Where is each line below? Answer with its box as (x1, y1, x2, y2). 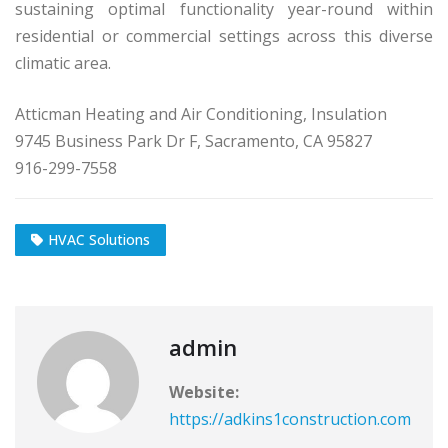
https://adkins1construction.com (169, 408, 411, 431)
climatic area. (15, 51, 111, 74)
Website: (169, 381, 239, 404)
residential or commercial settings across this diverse (15, 24, 433, 47)
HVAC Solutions (48, 230, 150, 250)
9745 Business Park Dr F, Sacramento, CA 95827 (15, 129, 372, 152)
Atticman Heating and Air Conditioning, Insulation (15, 102, 387, 125)
